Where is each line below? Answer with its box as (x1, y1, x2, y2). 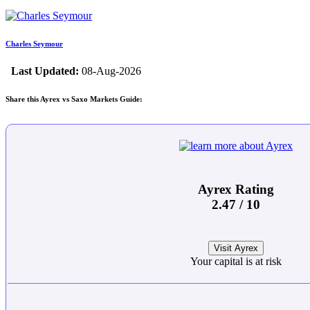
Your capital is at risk (190, 255, 282, 268)
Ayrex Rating (198, 181, 274, 197)
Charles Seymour (6, 39, 63, 48)
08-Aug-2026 (79, 65, 141, 77)
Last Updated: (11, 65, 79, 77)
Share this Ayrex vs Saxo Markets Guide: (6, 95, 143, 104)
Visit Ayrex (214, 243, 258, 254)
